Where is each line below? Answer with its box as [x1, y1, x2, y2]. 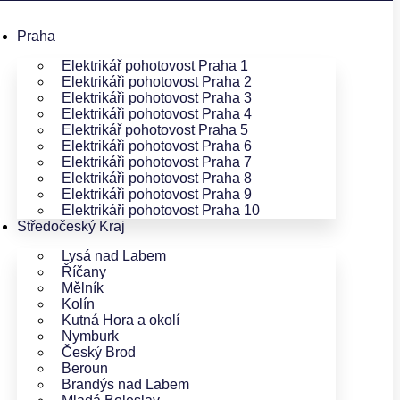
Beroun [62, 360, 108, 376]
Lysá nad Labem [62, 247, 166, 263]
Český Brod [62, 344, 136, 360]
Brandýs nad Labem [62, 376, 189, 392]
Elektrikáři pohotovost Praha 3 [62, 89, 252, 105]
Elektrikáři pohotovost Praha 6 [62, 137, 252, 154]
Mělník [62, 279, 104, 296]
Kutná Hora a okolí [62, 312, 179, 328]
